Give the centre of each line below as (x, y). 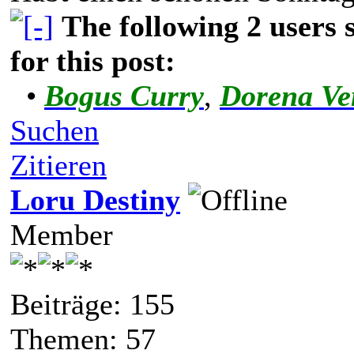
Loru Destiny (95, 200)
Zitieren (58, 165)
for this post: (93, 60)
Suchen (55, 130)
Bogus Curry (124, 95)
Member (62, 234)
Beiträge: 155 (92, 304)
